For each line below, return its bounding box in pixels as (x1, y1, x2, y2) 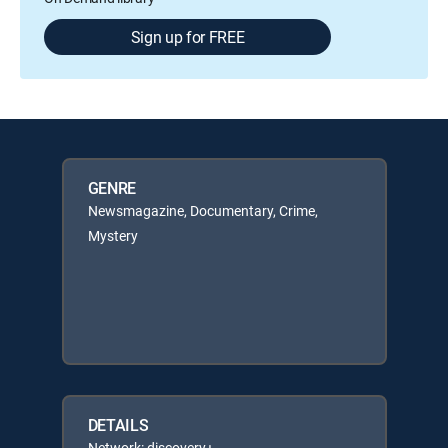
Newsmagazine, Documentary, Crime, (87, 201, 318, 220)
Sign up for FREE (130, 26, 245, 48)
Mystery (87, 226, 138, 245)
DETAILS (87, 414, 149, 436)
